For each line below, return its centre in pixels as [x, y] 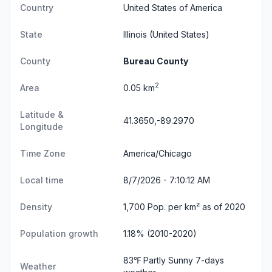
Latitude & [42, 114]
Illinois [135, 34]
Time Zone [43, 153]
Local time [42, 180]
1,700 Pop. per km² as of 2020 [184, 206]
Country [37, 7]
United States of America [173, 7]
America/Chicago [158, 153]
